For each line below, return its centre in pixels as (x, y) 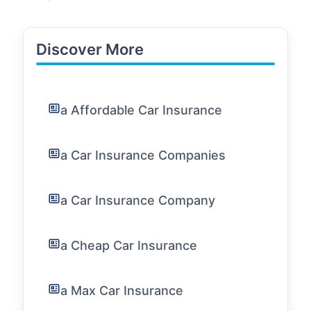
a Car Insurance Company (138, 200)
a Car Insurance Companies (143, 155)
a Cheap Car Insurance (129, 245)
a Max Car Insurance (122, 291)
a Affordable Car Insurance (141, 110)
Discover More (90, 49)
